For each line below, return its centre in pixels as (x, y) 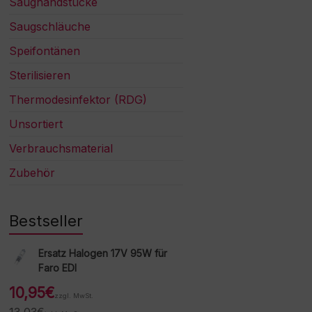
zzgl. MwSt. (74, 296)
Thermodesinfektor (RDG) (78, 100)
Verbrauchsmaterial (61, 149)
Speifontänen (45, 51)
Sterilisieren (40, 76)
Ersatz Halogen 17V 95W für (103, 253)
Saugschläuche (50, 27)
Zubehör (32, 173)
